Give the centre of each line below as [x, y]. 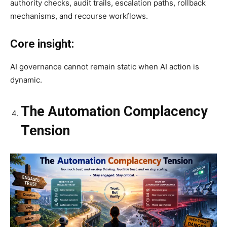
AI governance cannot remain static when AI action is [105, 66]
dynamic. [26, 80]
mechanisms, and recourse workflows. [79, 16]
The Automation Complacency [114, 111]
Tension [45, 130]
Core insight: [42, 44]
